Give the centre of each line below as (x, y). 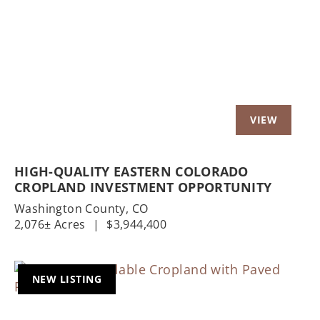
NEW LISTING (67, 279)
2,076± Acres (50, 224)
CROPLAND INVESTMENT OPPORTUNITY (143, 187)
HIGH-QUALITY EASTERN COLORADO (131, 171)
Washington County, (73, 208)
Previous (62, 22)
